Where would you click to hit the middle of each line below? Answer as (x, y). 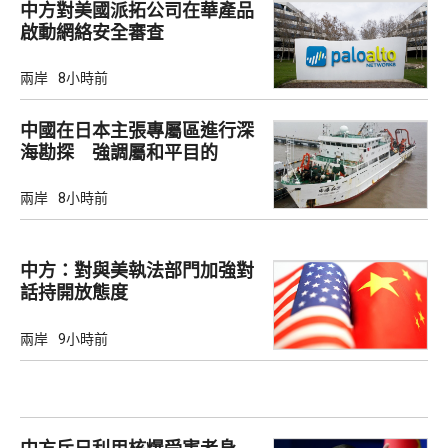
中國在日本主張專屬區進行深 (137, 131)
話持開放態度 (74, 293)
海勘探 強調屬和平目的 (119, 153)
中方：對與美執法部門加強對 (137, 271)
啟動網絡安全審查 (92, 32)
